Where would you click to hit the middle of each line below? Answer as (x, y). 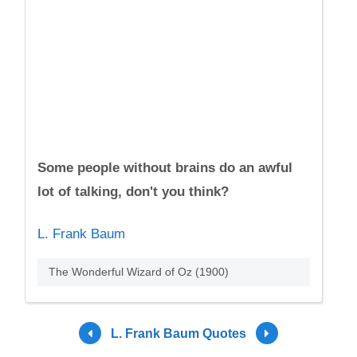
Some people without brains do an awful (165, 168)
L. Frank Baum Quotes (178, 333)
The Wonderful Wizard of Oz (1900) (139, 272)
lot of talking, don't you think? (133, 192)
